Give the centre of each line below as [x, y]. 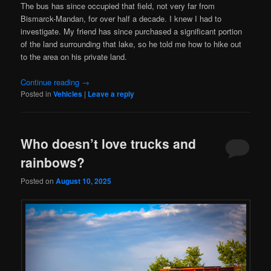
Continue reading [51, 82]
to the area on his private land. [74, 56]
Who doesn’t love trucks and [109, 144]
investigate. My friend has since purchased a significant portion [132, 31]
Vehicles [68, 93]
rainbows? [53, 162]
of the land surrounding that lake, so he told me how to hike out [131, 44]
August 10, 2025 [84, 181]
